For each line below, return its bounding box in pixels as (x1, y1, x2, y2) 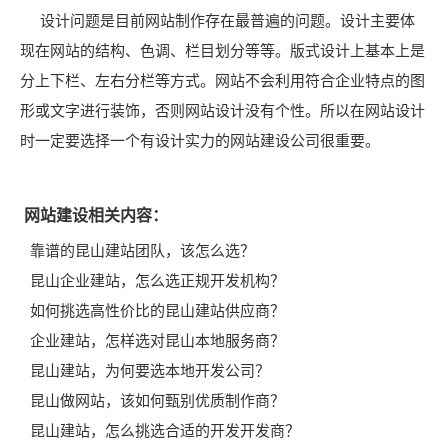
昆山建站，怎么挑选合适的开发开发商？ (30, 422, 300, 439)
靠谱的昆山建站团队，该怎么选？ (30, 242, 255, 259)
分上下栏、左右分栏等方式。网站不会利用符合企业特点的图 (20, 72, 425, 89)
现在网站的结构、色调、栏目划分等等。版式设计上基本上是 (20, 42, 425, 59)
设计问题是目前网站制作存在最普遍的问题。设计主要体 (20, 12, 415, 29)
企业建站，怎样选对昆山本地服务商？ (30, 332, 285, 349)
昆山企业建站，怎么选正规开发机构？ (30, 272, 285, 289)
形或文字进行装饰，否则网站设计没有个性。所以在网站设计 (20, 102, 425, 119)
